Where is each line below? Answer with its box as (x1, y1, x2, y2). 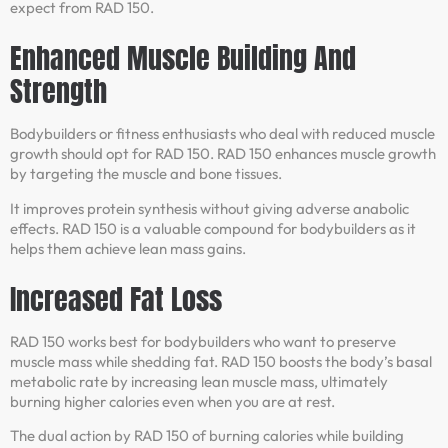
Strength (10, 70, 107, 113)
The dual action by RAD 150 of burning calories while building (10, 426, 404, 446)
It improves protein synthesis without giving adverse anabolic (10, 198, 409, 218)
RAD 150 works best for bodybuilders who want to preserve (10, 331, 396, 351)
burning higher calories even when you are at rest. (10, 391, 335, 411)
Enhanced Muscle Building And (10, 37, 356, 80)
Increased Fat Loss (10, 277, 222, 320)
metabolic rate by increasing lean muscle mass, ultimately (10, 371, 388, 391)
